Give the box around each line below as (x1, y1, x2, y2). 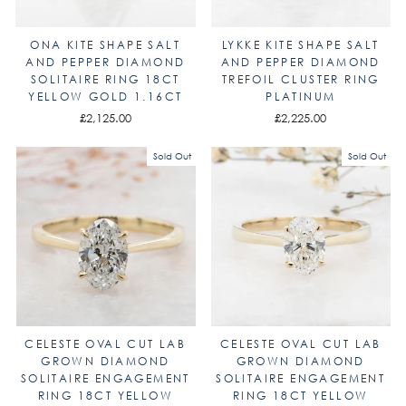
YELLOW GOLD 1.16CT (28, 88, 183, 104)
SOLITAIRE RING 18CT (30, 71, 180, 87)
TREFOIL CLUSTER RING (221, 71, 380, 87)
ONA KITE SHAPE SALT (30, 36, 181, 53)
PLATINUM (266, 88, 336, 104)
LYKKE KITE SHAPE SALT (222, 36, 380, 53)
